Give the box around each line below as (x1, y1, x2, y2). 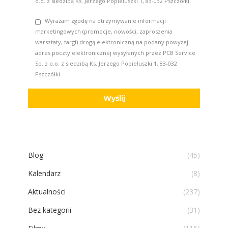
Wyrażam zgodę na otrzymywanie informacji (45, 16, 166, 24)
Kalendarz (28, 168, 61, 178)
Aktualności (28, 186, 66, 196)
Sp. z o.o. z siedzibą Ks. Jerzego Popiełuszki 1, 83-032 (35, 59, 177, 67)
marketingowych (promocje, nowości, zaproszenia (35, 27, 173, 35)
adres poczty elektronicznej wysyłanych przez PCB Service (35, 48, 195, 56)
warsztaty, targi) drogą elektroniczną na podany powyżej (35, 38, 188, 46)
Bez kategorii (28, 205, 71, 215)
